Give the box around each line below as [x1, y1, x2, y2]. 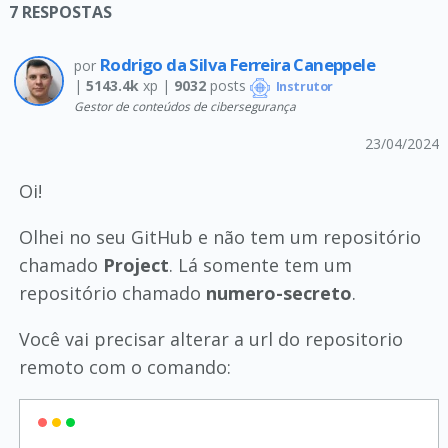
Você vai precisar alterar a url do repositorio [18, 326, 403, 351]
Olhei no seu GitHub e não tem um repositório [18, 224, 421, 249]
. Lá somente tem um [168, 252, 352, 277]
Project [102, 252, 169, 277]
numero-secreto [205, 280, 352, 305]
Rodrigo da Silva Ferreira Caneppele [99, 53, 375, 76]
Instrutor [272, 78, 333, 95]
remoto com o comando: [18, 354, 231, 379]
